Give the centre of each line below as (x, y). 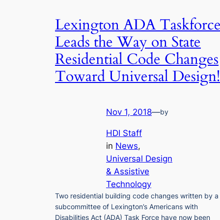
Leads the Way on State (128, 42)
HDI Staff (124, 133)
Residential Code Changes (137, 59)
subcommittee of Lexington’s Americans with (126, 206)
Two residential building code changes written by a (137, 195)
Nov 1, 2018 (129, 112)
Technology (129, 184)
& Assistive (128, 171)
